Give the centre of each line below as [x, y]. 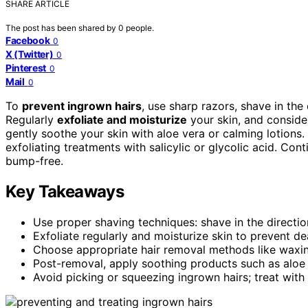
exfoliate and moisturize [122, 119]
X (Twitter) [30, 54]
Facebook [28, 40]
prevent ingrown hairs [82, 106]
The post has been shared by [62, 27]
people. [140, 27]
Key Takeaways [65, 191]
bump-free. [34, 161]
